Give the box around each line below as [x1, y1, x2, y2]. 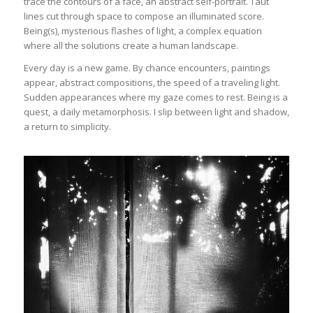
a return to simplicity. [23, 120, 111, 133]
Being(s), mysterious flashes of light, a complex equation [23, 24, 262, 38]
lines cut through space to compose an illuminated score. [23, 10, 264, 23]
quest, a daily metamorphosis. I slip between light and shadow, [23, 105, 289, 119]
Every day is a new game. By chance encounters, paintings [23, 61, 270, 75]
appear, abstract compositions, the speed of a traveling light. [23, 76, 280, 89]
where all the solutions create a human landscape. [23, 39, 238, 52]
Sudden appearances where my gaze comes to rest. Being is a [23, 91, 288, 104]
